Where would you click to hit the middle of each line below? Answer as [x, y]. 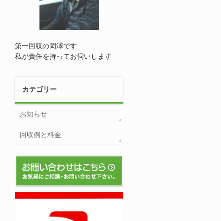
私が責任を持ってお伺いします [63, 56]
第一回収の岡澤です [46, 46]
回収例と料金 [40, 135]
